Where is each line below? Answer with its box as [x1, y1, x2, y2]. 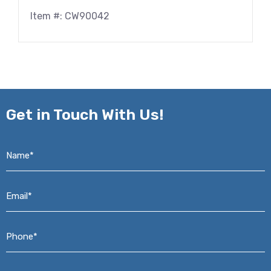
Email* [5, 180, 37, 192]
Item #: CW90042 [30, 10, 109, 22]
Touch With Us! [53, 105, 163, 123]
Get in [6, 105, 53, 123]
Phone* [5, 220, 42, 232]
